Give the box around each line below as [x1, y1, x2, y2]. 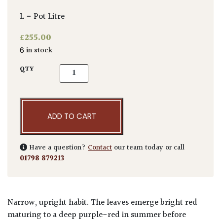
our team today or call [112, 142, 184, 153]
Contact [88, 142, 112, 153]
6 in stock [24, 44, 52, 57]
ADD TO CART [47, 110, 96, 121]
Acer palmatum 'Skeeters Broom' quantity [59, 63, 213, 76]
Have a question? [27, 142, 88, 153]
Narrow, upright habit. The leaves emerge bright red [7, 196, 197, 209]
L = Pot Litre [20, 10, 65, 24]
